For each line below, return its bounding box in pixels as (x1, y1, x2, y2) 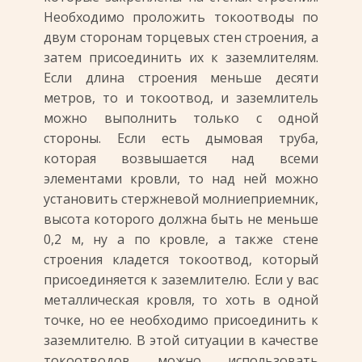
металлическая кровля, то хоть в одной (44, 291, 318, 309)
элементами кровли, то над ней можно (44, 170, 318, 187)
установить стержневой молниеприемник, (44, 190, 318, 208)
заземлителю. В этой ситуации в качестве (44, 331, 318, 349)
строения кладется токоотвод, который (44, 250, 318, 268)
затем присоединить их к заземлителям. (44, 48, 318, 66)
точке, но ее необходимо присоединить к (44, 311, 318, 329)
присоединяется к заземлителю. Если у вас (44, 271, 318, 288)
